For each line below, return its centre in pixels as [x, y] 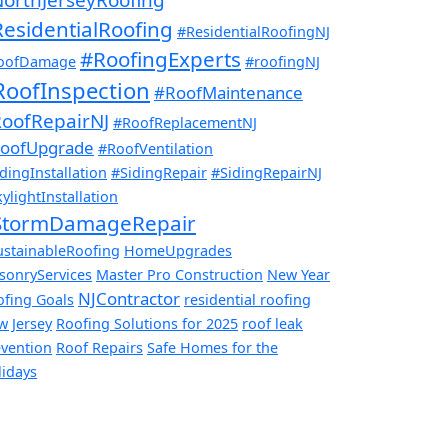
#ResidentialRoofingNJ [253, 31]
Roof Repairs [99, 347]
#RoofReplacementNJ [185, 122]
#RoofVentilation [155, 148]
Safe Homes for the [212, 347]
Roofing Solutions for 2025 [147, 323]
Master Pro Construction [179, 274]
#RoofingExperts [160, 58]
